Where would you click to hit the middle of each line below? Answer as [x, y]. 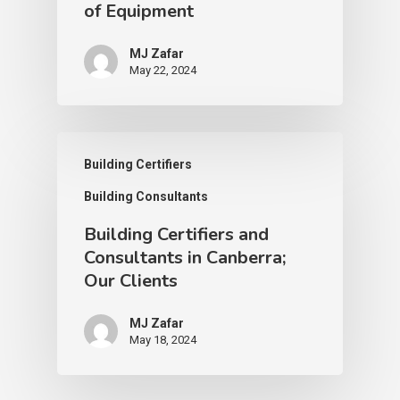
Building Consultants [146, 196]
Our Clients [131, 280]
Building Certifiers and [176, 234]
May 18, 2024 [163, 339]
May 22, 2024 [163, 70]
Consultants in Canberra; [185, 257]
